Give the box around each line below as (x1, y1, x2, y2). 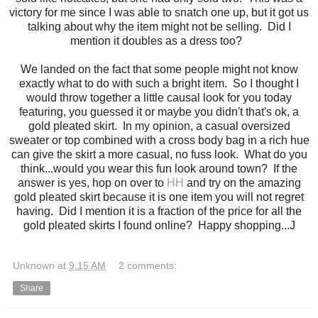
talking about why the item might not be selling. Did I (27, 21, 291, 33)
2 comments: (119, 260, 177, 272)
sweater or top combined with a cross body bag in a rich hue (9, 134, 309, 147)
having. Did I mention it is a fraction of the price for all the (16, 205, 302, 218)
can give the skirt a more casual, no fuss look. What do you (11, 148, 307, 161)
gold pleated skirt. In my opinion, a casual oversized (28, 120, 290, 133)
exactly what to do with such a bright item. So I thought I (19, 77, 299, 90)
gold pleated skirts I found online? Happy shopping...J (23, 219, 295, 232)
